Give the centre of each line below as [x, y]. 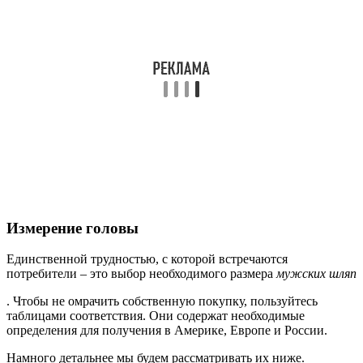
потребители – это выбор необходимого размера [141, 274]
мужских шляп [316, 274]
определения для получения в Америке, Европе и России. [167, 331]
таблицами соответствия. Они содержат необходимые [156, 316]
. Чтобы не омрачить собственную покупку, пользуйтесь [162, 301]
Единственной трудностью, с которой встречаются [147, 259]
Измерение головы [73, 228]
